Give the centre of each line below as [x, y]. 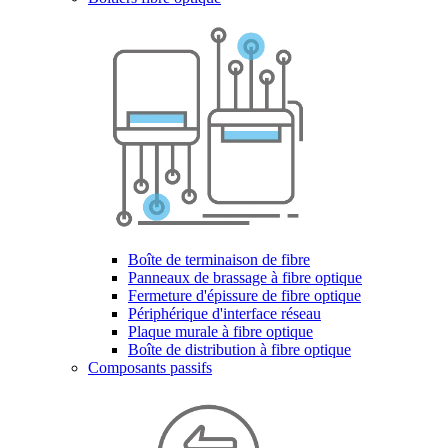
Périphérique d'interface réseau [224, 313]
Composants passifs [150, 367]
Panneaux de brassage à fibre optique [245, 277]
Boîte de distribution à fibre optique [239, 349]
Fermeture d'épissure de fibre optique [244, 295]
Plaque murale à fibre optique [220, 331]
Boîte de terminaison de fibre [219, 259]
